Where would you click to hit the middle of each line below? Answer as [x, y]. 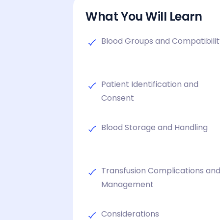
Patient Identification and [150, 84]
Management [128, 184]
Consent [118, 98]
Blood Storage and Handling [155, 127]
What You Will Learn [144, 16]
